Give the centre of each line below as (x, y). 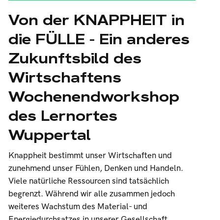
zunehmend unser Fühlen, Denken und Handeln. (96, 168)
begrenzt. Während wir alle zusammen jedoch (91, 194)
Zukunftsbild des (75, 58)
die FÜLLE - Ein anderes (99, 39)
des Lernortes (63, 116)
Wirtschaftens (65, 77)
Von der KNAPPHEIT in (96, 20)
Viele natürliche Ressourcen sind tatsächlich (88, 181)
